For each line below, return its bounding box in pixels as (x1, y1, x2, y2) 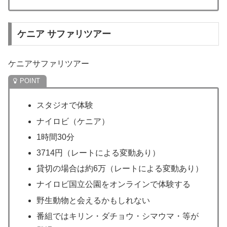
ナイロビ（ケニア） (36, 117, 110, 126)
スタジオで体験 (36, 101, 94, 110)
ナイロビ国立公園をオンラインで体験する (36, 180, 191, 189)
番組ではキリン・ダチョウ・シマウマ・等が (36, 211, 199, 220)
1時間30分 (36, 132, 75, 141)
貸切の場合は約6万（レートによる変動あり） (36, 164, 204, 173)
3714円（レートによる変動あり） (36, 148, 161, 157)
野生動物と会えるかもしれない (36, 196, 150, 205)
